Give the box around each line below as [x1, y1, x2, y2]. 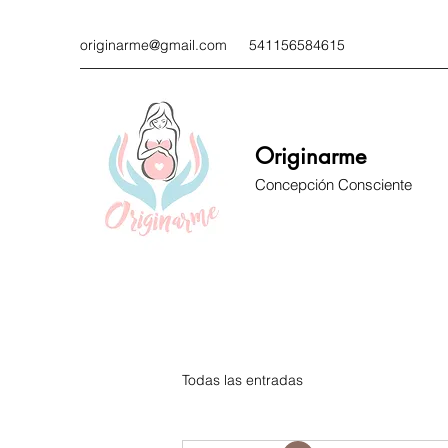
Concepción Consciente [255, 175, 412, 194]
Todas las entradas [182, 370, 303, 389]
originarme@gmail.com [80, 36, 227, 54]
